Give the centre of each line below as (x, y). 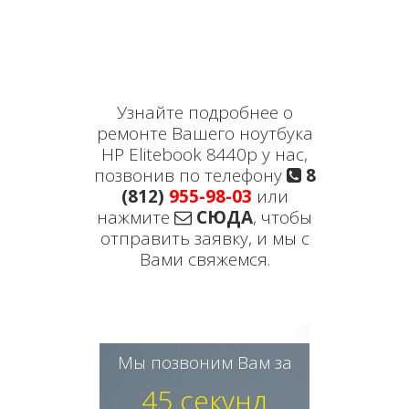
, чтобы (283, 217)
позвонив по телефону (190, 175)
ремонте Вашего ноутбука (204, 133)
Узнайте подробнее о (204, 112)
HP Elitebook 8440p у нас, (204, 154)
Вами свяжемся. (204, 259)
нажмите (136, 217)
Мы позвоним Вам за (204, 362)
